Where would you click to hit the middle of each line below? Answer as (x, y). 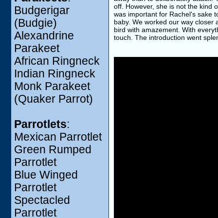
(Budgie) (36, 23)
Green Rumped (53, 150)
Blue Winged (46, 175)
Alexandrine (44, 36)
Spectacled (42, 200)
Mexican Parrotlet (58, 137)
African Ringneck (57, 61)
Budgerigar (42, 10)
